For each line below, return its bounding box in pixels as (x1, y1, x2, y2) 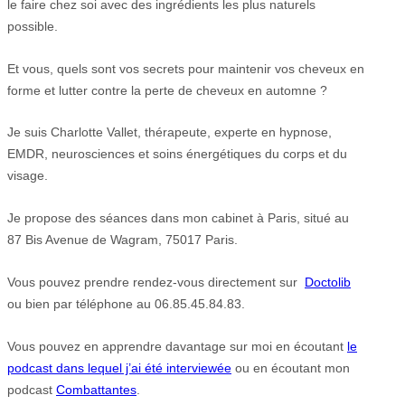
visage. (7, 168, 48, 184)
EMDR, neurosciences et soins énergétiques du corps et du (7, 146, 347, 162)
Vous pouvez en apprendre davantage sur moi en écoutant (7, 338, 347, 353)
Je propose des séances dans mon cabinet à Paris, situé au (7, 211, 349, 226)
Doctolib (305, 274, 351, 289)
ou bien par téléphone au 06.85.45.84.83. (7, 296, 245, 311)
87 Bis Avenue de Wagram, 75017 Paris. (7, 232, 238, 248)
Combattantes (56, 381, 137, 397)
